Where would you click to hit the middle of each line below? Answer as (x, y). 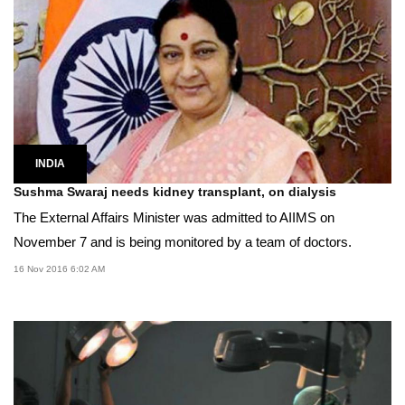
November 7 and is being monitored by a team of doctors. (183, 241)
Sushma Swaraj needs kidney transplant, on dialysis (175, 191)
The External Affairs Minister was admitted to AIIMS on (174, 217)
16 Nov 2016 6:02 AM (59, 268)
